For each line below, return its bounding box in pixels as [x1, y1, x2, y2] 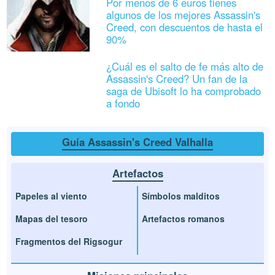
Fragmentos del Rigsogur [15, 235, 123, 248]
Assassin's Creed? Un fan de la [106, 71, 247, 86]
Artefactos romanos [142, 212, 225, 225]
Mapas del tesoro [15, 212, 88, 225]
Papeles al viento [15, 189, 88, 202]
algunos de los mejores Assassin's [106, 7, 260, 23]
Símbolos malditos [142, 189, 220, 202]
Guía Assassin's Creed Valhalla [62, 134, 213, 149]
